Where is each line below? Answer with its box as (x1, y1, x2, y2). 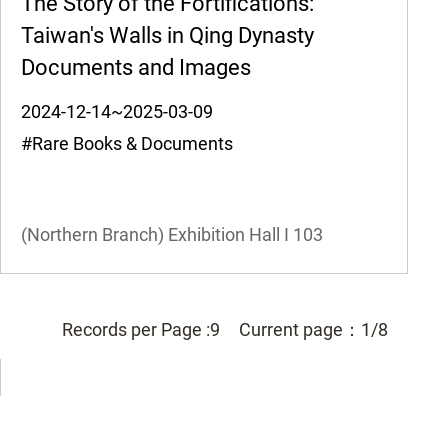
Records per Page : (62, 318, 210, 340)
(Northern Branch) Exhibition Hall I (20, 224, 289, 246)
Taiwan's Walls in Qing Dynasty (20, 23, 314, 49)
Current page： (239, 318, 361, 340)
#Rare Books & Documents (20, 133, 251, 155)
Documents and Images (20, 55, 251, 81)
